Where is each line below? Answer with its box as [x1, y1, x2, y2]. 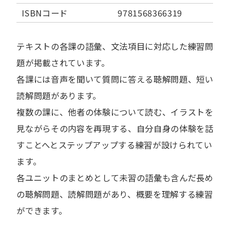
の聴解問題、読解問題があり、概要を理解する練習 [16, 188, 213, 200]
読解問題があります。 [16, 89, 102, 102]
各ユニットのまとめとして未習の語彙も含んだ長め [16, 171, 214, 184]
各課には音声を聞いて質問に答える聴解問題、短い [16, 73, 214, 85]
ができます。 [16, 204, 67, 217]
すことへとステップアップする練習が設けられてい [16, 139, 213, 151]
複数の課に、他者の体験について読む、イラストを [16, 106, 214, 118]
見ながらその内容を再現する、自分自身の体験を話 [16, 122, 214, 135]
